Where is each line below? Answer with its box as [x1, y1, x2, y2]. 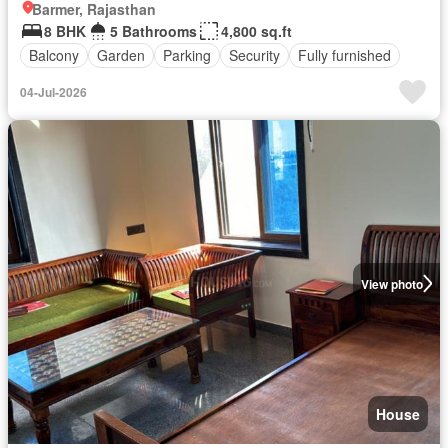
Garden [97, 45, 145, 65]
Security [229, 45, 280, 65]
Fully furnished [298, 45, 391, 65]
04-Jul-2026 [20, 82, 87, 101]
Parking [163, 45, 211, 65]
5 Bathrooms [110, 20, 197, 41]
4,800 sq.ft [221, 20, 292, 41]
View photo [360, 274, 423, 293]
